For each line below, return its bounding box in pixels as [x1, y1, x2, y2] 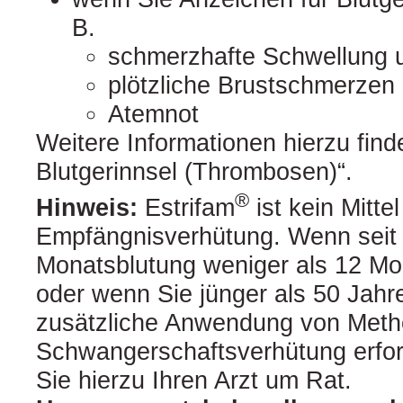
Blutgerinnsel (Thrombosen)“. [36, 157, 353, 185]
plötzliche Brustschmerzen [108, 71, 395, 99]
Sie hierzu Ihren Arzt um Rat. [36, 366, 352, 394]
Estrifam [138, 193, 235, 221]
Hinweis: [36, 193, 138, 221]
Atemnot [108, 100, 199, 128]
